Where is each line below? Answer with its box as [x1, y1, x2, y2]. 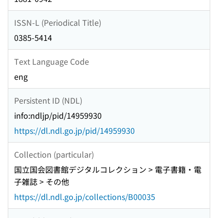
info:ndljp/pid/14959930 [14, 109, 102, 122]
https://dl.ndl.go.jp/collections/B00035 [14, 191, 155, 203]
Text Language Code [14, 55, 89, 67]
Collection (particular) [14, 148, 94, 160]
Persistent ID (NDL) [14, 94, 82, 106]
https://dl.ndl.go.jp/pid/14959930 [14, 125, 135, 137]
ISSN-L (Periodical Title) [14, 16, 101, 28]
